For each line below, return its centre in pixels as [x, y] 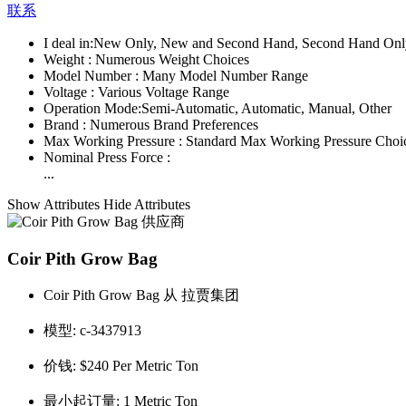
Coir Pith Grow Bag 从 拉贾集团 [141, 295]
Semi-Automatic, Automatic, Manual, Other [266, 109]
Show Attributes [55, 205]
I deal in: [68, 43]
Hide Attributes [147, 205]
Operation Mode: [92, 109]
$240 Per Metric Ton [139, 365]
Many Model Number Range [225, 76]
